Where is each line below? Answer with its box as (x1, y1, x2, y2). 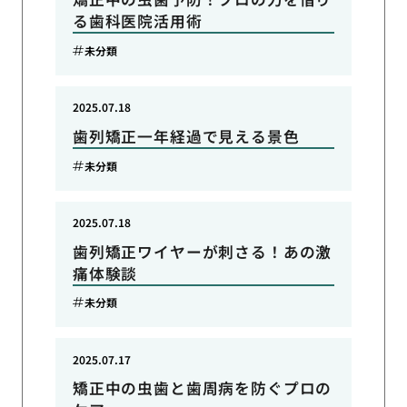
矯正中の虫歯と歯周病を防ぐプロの (72, 377, 333, 400)
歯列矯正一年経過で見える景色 (72, 124, 300, 147)
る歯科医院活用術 (72, 10, 203, 33)
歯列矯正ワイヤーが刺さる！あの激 (72, 240, 333, 263)
